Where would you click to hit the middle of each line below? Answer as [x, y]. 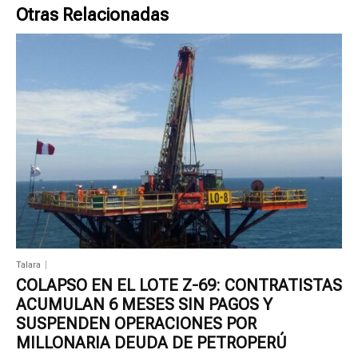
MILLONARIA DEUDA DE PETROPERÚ [151, 342]
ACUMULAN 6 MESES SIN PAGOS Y [144, 304]
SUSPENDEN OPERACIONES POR [136, 323]
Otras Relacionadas [92, 14]
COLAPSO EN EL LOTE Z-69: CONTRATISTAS [179, 285]
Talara [28, 265]
